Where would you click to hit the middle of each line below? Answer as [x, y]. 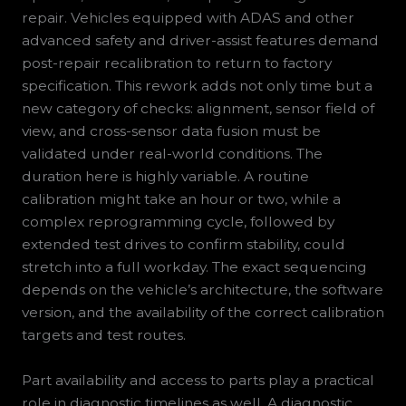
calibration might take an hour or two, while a [181, 199]
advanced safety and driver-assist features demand [200, 41]
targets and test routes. [103, 335]
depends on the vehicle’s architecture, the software [202, 290]
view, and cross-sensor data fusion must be [171, 131]
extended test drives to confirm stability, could [183, 245]
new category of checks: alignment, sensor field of [198, 109]
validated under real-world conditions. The [172, 154]
